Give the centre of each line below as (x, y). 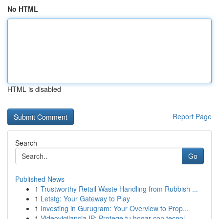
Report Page (192, 116)
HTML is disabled (34, 89)
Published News (40, 179)
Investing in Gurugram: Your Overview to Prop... (115, 208)
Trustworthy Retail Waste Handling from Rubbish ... (119, 189)
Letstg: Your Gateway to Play (85, 198)
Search (26, 143)
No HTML (23, 9)
